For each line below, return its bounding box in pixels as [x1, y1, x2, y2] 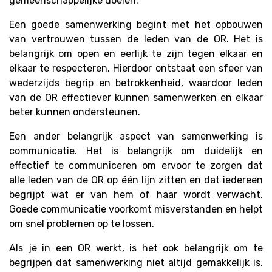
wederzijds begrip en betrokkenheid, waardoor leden [9, 77, 263, 89]
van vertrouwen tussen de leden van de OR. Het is [9, 33, 263, 46]
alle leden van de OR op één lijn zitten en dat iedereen [9, 174, 263, 186]
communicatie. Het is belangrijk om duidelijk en [9, 145, 263, 157]
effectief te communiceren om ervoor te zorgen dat [9, 160, 263, 172]
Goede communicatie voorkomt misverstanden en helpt [9, 203, 263, 216]
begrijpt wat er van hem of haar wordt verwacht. [9, 189, 263, 201]
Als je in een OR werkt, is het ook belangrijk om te [9, 242, 263, 254]
